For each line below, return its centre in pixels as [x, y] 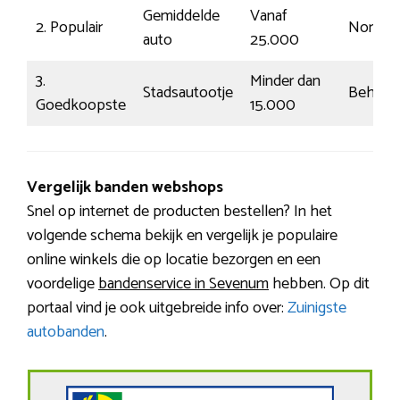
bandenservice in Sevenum [183, 284]
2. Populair [69, 28]
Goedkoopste [81, 106]
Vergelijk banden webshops [125, 188]
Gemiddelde [181, 17]
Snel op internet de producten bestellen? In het [179, 212]
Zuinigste [317, 308]
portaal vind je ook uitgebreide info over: [157, 308]
